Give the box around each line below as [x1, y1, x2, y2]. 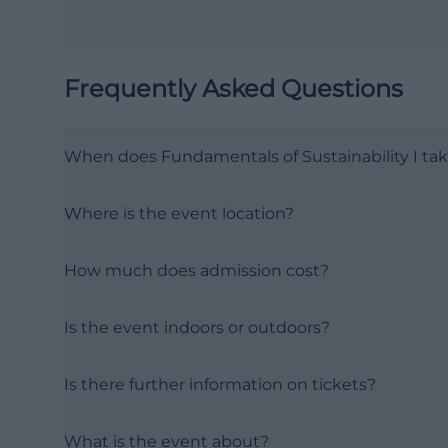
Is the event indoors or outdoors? [64, 318, 330, 337]
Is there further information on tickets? [64, 375, 376, 394]
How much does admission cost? [64, 261, 329, 280]
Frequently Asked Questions [64, 74, 403, 103]
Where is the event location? [64, 204, 294, 223]
